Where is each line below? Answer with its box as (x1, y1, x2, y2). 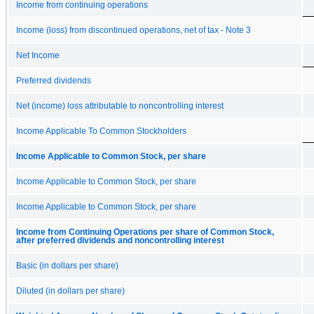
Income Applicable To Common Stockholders (16, 126, 186, 135)
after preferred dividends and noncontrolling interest (16, 235, 224, 245)
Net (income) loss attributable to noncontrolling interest (16, 101, 224, 110)
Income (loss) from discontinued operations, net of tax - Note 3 (16, 25, 251, 34)
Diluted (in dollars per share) (16, 286, 125, 295)
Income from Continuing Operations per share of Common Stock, (16, 227, 274, 236)
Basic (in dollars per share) (16, 261, 118, 270)
